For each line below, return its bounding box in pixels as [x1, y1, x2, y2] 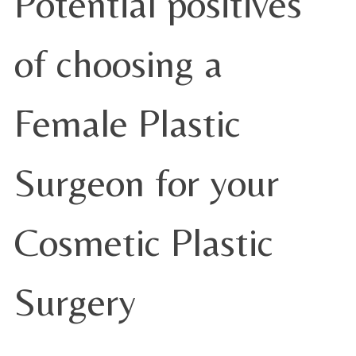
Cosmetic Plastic [14, 219, 273, 265]
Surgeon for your [14, 160, 279, 205]
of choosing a [14, 41, 222, 86]
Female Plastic [14, 100, 241, 145]
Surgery [14, 279, 136, 324]
